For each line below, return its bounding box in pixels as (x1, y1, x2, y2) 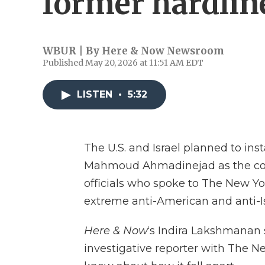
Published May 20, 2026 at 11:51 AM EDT (43, 57, 203, 68)
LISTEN (77, 89, 115, 100)
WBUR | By (43, 44, 102, 57)
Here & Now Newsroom (102, 44, 224, 57)
